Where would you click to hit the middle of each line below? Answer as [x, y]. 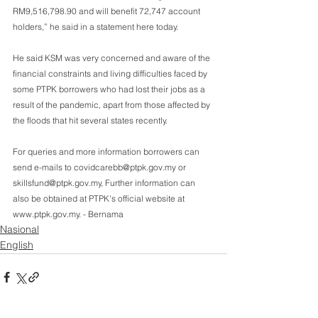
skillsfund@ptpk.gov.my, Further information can [105, 182]
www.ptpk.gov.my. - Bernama [70, 214]
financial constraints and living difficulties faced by [111, 73]
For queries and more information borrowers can [107, 151]
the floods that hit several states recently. [90, 120]
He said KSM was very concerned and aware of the [113, 57]
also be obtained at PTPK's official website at [101, 198]
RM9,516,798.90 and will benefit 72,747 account [108, 11]
